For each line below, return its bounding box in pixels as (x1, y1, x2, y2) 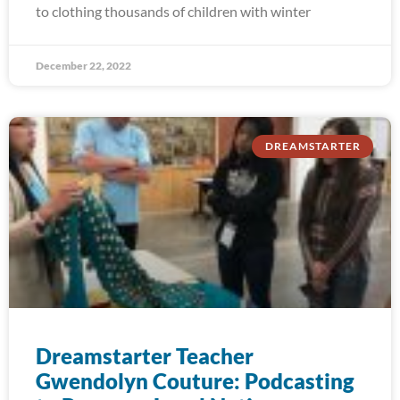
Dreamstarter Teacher (36, 343, 254, 369)
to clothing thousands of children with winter (36, 3, 311, 20)
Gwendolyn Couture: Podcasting (36, 368, 354, 394)
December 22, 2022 (36, 59, 131, 72)
